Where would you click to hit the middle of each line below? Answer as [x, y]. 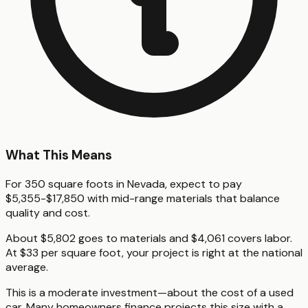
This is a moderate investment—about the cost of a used [150, 292]
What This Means [59, 155]
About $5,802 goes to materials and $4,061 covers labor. [149, 238]
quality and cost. [48, 212]
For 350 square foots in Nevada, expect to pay [124, 184]
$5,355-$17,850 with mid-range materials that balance [143, 198]
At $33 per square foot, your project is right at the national [154, 252]
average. [27, 267]
